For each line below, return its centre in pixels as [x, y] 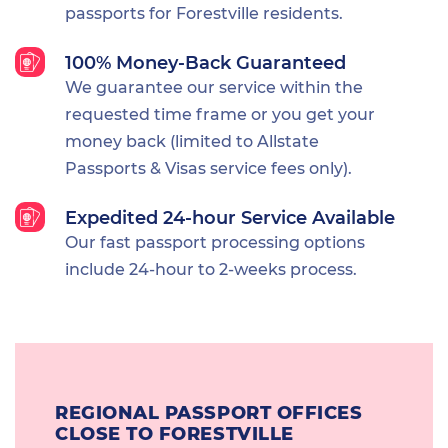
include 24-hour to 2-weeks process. [211, 269]
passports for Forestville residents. [204, 13]
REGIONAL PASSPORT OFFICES [209, 412]
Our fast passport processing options [215, 242]
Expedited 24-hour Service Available [230, 217]
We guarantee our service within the [214, 87]
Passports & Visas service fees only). [208, 168]
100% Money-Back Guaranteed [205, 62]
